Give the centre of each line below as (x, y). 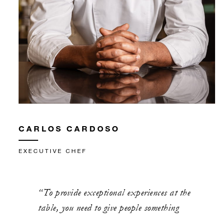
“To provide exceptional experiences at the (114, 193)
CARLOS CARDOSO (69, 129)
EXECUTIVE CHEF (53, 151)
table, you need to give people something (109, 208)
